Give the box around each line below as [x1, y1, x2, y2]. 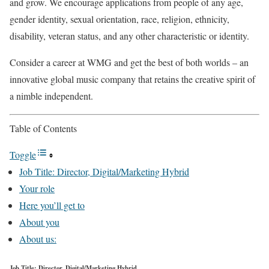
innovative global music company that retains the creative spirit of [10, 73, 255, 85]
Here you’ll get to [19, 199, 85, 211]
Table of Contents [10, 122, 77, 134]
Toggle [10, 148, 36, 161]
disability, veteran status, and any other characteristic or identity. [10, 29, 249, 42]
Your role [19, 182, 55, 195]
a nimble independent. [10, 89, 93, 102]
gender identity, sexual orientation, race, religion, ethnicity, [10, 13, 229, 25]
